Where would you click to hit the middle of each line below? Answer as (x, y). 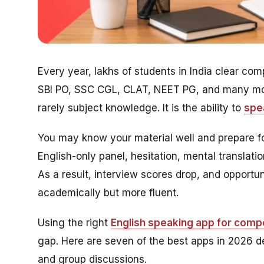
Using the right (74, 223)
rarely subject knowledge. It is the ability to (141, 108)
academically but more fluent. (108, 193)
